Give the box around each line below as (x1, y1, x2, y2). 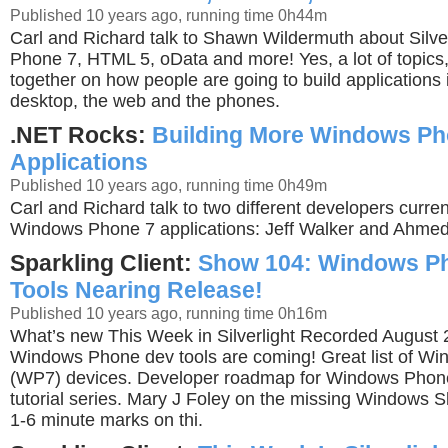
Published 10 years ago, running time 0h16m (10, 304, 327, 322)
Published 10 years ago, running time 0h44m (10, 6, 327, 24)
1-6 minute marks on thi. (10, 410, 203, 430)
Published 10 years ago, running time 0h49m (10, 176, 327, 194)
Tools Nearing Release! (10, 277, 263, 303)
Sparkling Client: (10, 250, 198, 276)
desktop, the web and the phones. (10, 91, 280, 111)
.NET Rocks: (10, 122, 152, 148)
